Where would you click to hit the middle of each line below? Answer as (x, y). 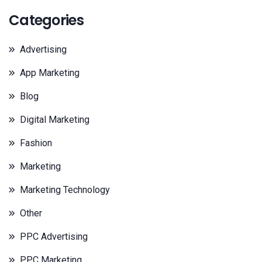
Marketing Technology (65, 189)
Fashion (36, 143)
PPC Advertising (54, 236)
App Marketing (50, 73)
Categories (46, 20)
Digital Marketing (55, 119)
